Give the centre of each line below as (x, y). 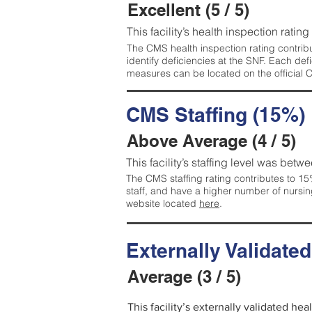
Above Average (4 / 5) (211, 141)
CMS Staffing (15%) (216, 115)
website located (163, 203)
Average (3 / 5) (184, 276)
